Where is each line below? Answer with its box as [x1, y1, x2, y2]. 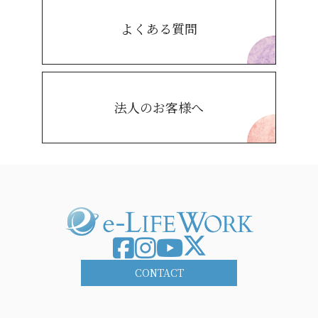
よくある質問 [121, 19, 197, 38]
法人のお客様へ [114, 98, 204, 117]
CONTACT [134, 265, 184, 280]
